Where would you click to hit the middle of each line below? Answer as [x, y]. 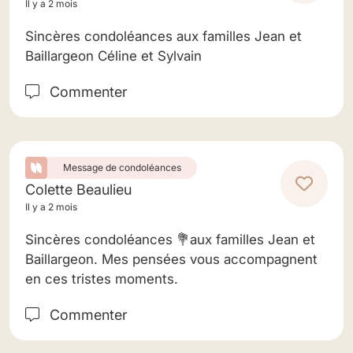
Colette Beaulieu [78, 190]
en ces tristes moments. [102, 279]
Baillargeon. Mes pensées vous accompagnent [171, 259]
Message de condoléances [122, 167]
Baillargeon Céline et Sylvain [113, 56]
